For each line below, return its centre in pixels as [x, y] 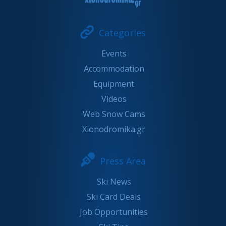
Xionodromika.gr [114, 129]
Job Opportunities [114, 212]
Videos [114, 99]
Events [114, 53]
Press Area [123, 161]
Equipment [114, 83]
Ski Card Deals [114, 196]
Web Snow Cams [114, 114]
